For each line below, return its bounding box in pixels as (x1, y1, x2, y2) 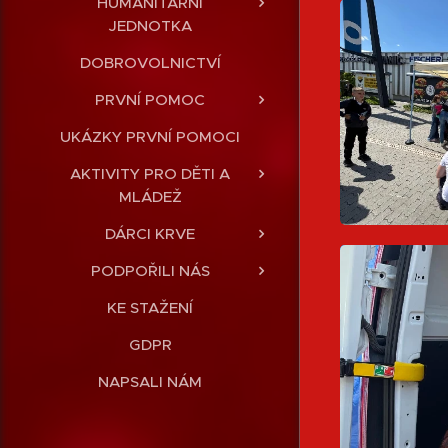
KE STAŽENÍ (107, 297, 193, 317)
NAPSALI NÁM (98, 371, 202, 391)
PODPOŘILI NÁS (90, 260, 210, 280)
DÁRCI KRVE (105, 223, 195, 243)
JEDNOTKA (108, 15, 192, 35)
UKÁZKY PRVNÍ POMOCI (60, 126, 240, 146)
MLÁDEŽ (118, 186, 182, 206)
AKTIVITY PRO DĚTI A (70, 163, 230, 183)
